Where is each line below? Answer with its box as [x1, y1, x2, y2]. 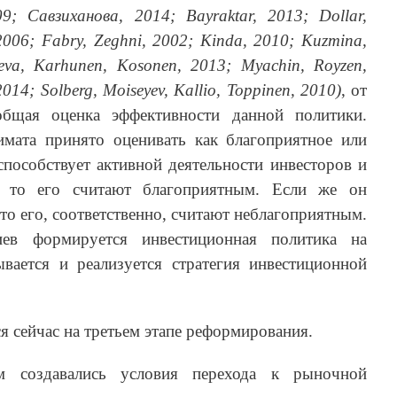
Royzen [314, 56, 362, 75]
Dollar [319, 6, 363, 26]
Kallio [174, 81, 217, 100]
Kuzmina [301, 31, 362, 51]
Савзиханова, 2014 [27, 6, 170, 26]
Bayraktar [185, 6, 253, 26]
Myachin [240, 56, 300, 75]
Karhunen [34, 56, 103, 75]
